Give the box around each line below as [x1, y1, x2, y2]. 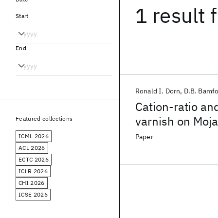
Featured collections [16, 115, 73, 122]
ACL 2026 [18, 144, 45, 151]
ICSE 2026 [18, 191, 48, 198]
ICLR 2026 [18, 167, 48, 175]
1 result [135, 2, 206, 29]
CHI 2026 [18, 179, 45, 186]
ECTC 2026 [18, 156, 49, 163]
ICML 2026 [18, 132, 49, 140]
